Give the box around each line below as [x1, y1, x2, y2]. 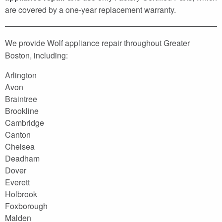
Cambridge [5, 116, 44, 128]
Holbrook [5, 188, 37, 200]
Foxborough [5, 200, 48, 212]
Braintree [5, 93, 37, 105]
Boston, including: [5, 49, 68, 61]
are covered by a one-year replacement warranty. [5, 3, 176, 15]
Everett [5, 176, 30, 188]
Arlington [5, 69, 37, 81]
